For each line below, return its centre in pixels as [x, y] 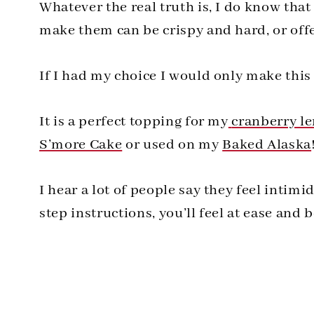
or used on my [171, 144]
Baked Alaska [267, 144]
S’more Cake [81, 144]
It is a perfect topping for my [134, 121]
